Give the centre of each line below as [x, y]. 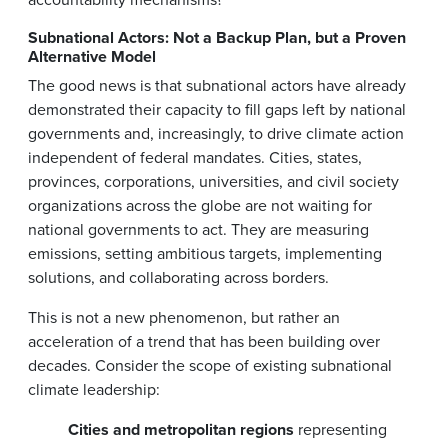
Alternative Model [92, 56]
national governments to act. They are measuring [198, 229]
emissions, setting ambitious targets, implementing [205, 253]
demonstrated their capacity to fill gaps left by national [217, 109]
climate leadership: [94, 389]
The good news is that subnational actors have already [217, 85]
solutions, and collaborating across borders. [178, 277]
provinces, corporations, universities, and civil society [213, 181]
